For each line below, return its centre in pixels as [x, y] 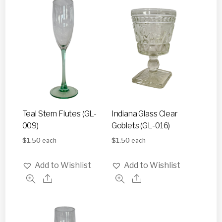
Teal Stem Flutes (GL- [59, 113]
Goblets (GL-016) [141, 125]
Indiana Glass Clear [144, 113]
